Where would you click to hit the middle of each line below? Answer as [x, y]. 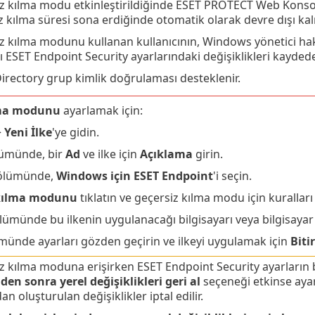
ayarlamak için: [101, 110]
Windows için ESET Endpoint [134, 175]
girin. [207, 154]
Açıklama [166, 154]
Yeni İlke [28, 132]
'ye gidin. [75, 132]
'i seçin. [232, 175]
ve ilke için [110, 154]
